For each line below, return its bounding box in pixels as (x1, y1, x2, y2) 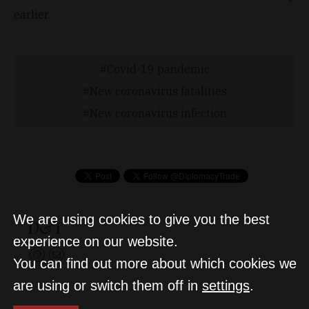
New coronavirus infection (90, 106, 227, 120)
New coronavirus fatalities (90, 83, 227, 98)
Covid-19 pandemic (107, 61, 210, 76)
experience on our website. (13, 234, 178, 249)
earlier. (14, 7, 50, 21)
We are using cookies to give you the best (13, 212, 270, 227)
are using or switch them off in (13, 278, 202, 293)
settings (202, 278, 250, 293)
